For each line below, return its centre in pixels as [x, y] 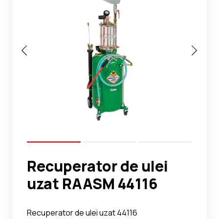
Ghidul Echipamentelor [69, 39]
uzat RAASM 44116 [92, 184]
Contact [40, 65]
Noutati [39, 13]
